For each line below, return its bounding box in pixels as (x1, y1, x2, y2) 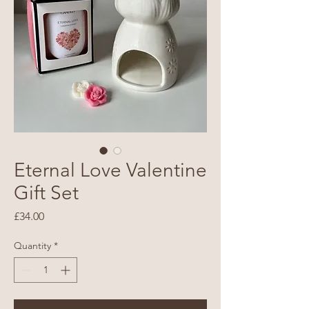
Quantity (14, 239, 51, 252)
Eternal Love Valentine (14, 158, 207, 181)
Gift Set (14, 181, 79, 204)
